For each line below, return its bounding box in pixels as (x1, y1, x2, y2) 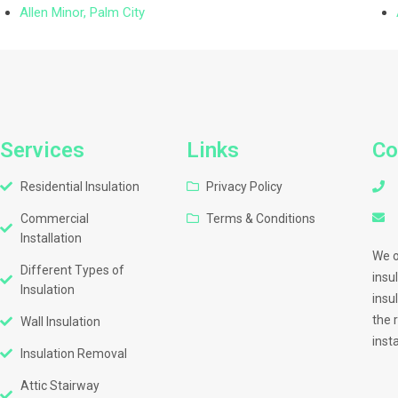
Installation (20, 231, 82, 245)
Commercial (20, 211, 89, 226)
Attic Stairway (20, 378, 99, 393)
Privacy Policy (206, 179, 283, 194)
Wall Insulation (20, 314, 100, 329)
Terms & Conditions (206, 211, 316, 226)
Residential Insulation (20, 179, 139, 194)
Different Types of (20, 263, 124, 277)
